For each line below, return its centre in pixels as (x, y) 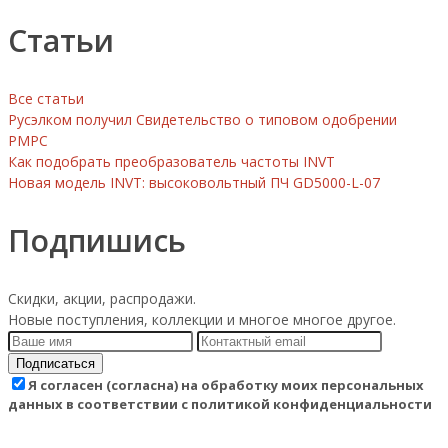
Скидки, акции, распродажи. (102, 298)
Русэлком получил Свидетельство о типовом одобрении (202, 120)
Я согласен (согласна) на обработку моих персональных (226, 384)
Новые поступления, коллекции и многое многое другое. (202, 319)
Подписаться (55, 363)
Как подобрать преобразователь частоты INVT (171, 162)
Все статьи (46, 99)
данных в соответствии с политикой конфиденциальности (220, 403)
